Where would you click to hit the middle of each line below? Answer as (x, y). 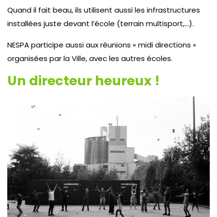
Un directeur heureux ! (84, 80)
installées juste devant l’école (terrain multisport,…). (101, 23)
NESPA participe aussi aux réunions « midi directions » (102, 45)
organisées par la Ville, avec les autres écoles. (90, 58)
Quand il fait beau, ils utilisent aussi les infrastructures (104, 10)
